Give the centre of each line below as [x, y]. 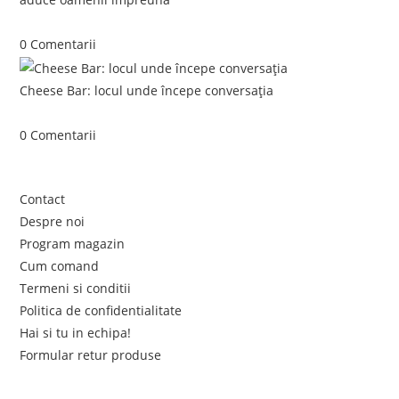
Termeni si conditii [76, 289]
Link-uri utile [64, 166]
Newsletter [57, 387]
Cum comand [60, 266]
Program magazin [73, 244]
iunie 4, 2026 [58, 112]
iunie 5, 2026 [58, 21]
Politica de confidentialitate [101, 311]
